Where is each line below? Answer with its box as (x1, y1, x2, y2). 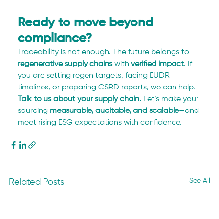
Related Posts (9, 177, 65, 187)
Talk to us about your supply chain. (18, 95, 142, 103)
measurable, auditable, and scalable (50, 107, 179, 115)
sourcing (18, 107, 50, 115)
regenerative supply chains (18, 60, 113, 68)
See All (189, 177, 210, 184)
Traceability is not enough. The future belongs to (18, 48, 192, 56)
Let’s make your (141, 95, 201, 103)
